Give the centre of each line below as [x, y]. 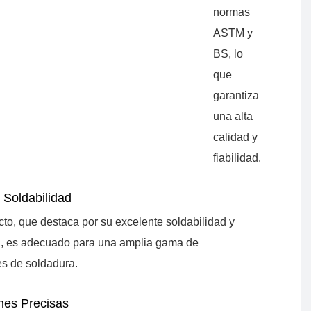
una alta [233, 117]
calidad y [235, 137]
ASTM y [233, 33]
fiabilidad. [237, 158]
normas [231, 12]
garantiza [236, 96]
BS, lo [228, 54]
